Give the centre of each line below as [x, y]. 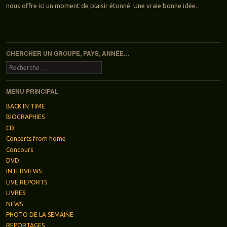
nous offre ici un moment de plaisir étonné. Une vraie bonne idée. [101, 6]
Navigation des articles [40, 41]
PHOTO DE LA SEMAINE [40, 214]
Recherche [21, 66]
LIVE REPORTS [26, 182]
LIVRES [15, 193]
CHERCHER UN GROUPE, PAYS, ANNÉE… [68, 53]
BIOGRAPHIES [25, 117]
